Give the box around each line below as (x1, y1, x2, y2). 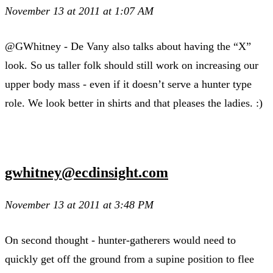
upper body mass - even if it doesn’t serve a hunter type (5, 77, 252, 90)
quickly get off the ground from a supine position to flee (5, 252, 254, 265)
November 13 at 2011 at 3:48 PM (5, 198, 154, 211)
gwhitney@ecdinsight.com (5, 164, 168, 180)
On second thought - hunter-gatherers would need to (5, 233, 236, 246)
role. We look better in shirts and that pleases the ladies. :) (5, 96, 263, 109)
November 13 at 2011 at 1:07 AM (5, 4, 154, 17)
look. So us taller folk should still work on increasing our (5, 58, 258, 71)
